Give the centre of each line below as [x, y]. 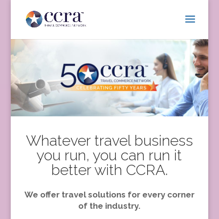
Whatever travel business [109, 141]
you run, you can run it [109, 155]
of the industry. [109, 206]
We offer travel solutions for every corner [109, 195]
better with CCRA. [109, 170]
